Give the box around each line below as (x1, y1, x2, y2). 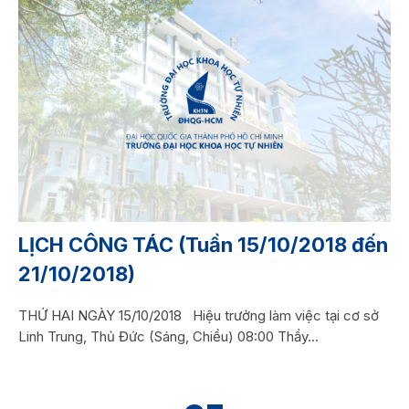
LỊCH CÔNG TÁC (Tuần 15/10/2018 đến (17, 233, 388, 257)
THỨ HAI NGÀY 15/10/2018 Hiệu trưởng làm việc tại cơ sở (17, 307, 379, 325)
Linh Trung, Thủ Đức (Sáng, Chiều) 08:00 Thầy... (17, 328, 319, 346)
